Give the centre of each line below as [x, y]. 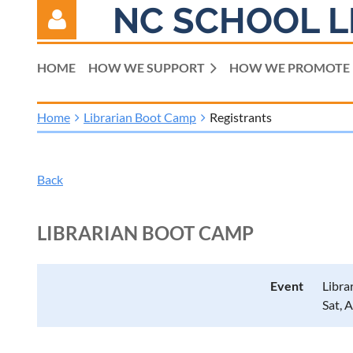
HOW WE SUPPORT [147, 67]
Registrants [241, 117]
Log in [53, 157]
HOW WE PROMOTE [290, 67]
